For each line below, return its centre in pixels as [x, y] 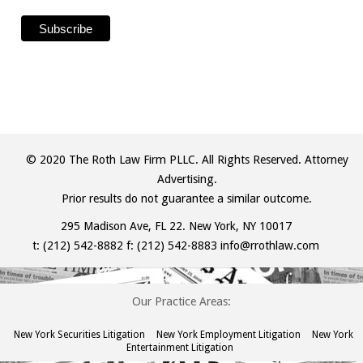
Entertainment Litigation [179, 348]
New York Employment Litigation [228, 335]
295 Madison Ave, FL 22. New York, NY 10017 [176, 226]
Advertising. [187, 179]
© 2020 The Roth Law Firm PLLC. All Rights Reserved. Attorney [187, 160]
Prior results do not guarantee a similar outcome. [187, 199]
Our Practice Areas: [181, 302]
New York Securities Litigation [79, 335]
